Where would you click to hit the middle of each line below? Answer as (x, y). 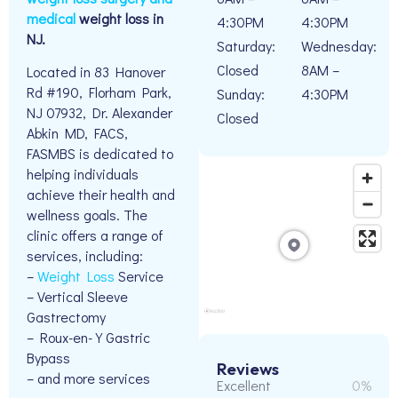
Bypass (48, 358)
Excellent (244, 385)
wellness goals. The (87, 215)
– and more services (88, 378)
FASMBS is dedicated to (100, 154)
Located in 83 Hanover (96, 72)
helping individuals (83, 174)
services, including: (85, 256)
